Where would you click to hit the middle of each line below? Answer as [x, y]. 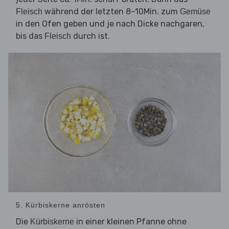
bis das [30, 36]
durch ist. [90, 36]
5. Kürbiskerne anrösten [61, 205]
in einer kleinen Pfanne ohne [130, 221]
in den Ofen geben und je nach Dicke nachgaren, [110, 24]
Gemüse [195, 11]
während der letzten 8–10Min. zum [111, 11]
